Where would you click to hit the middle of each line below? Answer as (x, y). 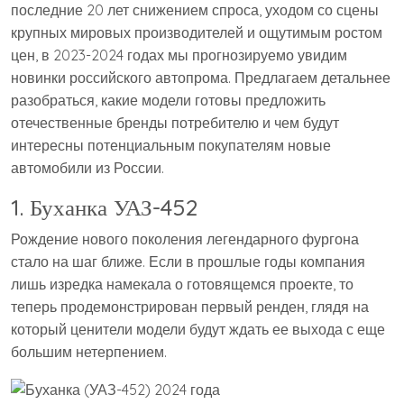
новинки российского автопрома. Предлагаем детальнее (201, 78)
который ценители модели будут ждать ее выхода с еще (198, 329)
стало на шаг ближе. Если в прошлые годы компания (188, 262)
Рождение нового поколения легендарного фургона (185, 239)
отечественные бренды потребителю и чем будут (175, 123)
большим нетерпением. (89, 352)
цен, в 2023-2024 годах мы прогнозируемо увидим (179, 55)
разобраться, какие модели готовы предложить (168, 100)
